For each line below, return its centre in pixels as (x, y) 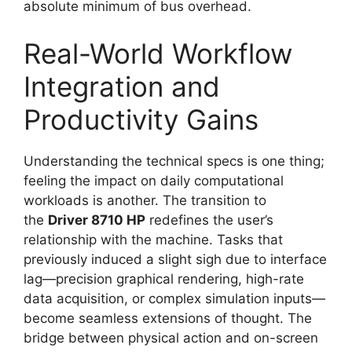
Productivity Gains (141, 119)
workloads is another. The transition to (145, 200)
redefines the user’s (209, 220)
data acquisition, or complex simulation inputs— (174, 298)
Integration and (122, 86)
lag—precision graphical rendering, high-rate (164, 279)
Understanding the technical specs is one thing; (174, 161)
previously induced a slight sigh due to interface (175, 259)
